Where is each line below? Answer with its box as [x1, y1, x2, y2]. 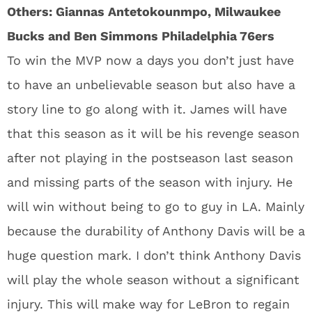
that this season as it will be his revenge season [7, 125, 299, 141]
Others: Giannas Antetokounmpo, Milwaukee [7, 3, 281, 19]
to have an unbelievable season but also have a [7, 77, 295, 92]
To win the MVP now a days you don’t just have [7, 52, 294, 68]
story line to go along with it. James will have [7, 101, 287, 116]
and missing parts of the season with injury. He [7, 174, 292, 189]
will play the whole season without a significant [7, 272, 299, 287]
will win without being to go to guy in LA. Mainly [7, 198, 304, 214]
